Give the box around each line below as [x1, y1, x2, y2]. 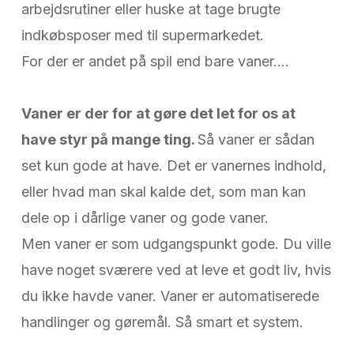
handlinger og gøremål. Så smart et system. [21, 314, 307, 331]
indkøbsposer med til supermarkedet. [21, 27, 268, 44]
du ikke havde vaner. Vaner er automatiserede [21, 288, 319, 305]
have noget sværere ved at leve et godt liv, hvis [21, 262, 331, 279]
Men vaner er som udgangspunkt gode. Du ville [21, 235, 331, 253]
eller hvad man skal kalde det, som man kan [21, 183, 306, 201]
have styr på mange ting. [21, 131, 198, 149]
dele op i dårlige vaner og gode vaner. [21, 209, 273, 227]
